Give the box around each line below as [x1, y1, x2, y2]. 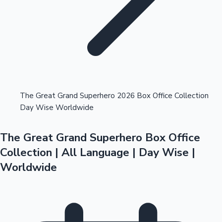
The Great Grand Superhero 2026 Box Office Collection [20, 91, 209, 101]
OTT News [13, 119, 53, 129]
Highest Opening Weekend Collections [13, 39, 155, 50]
